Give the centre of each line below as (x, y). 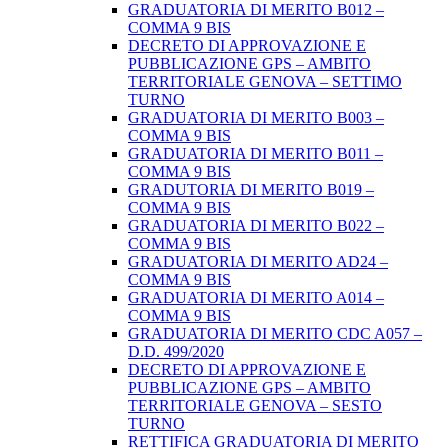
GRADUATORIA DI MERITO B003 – (256, 118)
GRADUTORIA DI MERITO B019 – (251, 190)
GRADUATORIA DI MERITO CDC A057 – (275, 334)
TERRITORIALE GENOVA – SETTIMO (265, 82)
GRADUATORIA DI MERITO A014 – (256, 298)
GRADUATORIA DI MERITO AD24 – (258, 262)
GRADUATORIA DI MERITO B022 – (256, 226)
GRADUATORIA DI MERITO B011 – (255, 154)
